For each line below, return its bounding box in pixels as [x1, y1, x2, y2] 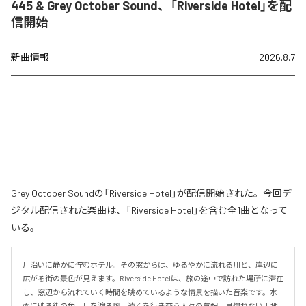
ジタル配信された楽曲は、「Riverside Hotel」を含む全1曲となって [11, 204, 288, 216]
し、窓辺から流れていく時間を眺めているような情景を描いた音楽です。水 [23, 287, 277, 296]
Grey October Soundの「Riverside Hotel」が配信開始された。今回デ [11, 186, 292, 199]
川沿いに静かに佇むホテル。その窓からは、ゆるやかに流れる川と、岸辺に [23, 260, 278, 269]
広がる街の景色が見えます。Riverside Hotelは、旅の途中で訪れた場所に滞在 [23, 273, 283, 283]
